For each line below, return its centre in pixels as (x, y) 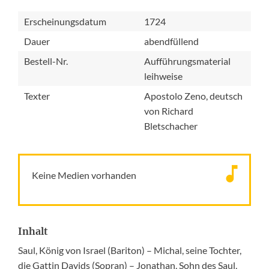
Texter (37, 96)
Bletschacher (171, 126)
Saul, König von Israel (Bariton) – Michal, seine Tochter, (130, 250)
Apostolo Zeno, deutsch (193, 96)
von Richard (169, 111)
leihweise (163, 76)
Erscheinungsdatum (65, 21)
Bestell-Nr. (46, 61)
